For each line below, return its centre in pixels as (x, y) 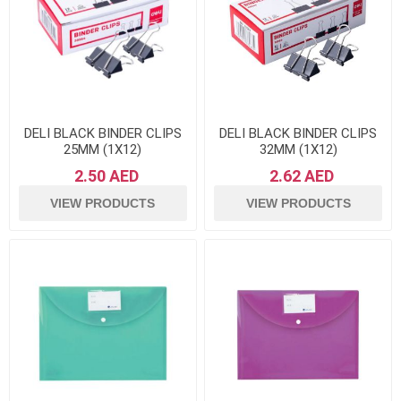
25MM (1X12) (103, 150)
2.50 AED (106, 176)
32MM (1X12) (298, 150)
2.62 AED (302, 176)
